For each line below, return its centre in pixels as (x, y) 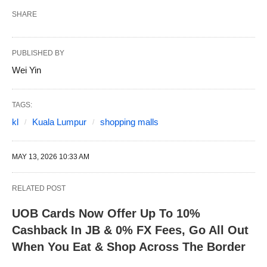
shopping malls (129, 122)
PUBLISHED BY (38, 53)
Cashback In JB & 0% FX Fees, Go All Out (130, 230)
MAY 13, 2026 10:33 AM (51, 157)
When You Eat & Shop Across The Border (129, 247)
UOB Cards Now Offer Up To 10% (106, 214)
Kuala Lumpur (59, 122)
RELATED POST (39, 189)
